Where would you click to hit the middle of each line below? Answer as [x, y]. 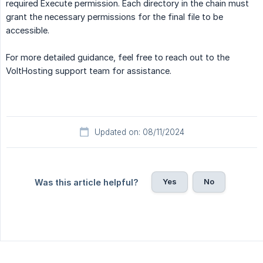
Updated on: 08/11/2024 [139, 132]
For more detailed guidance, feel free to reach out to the [118, 58]
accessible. [28, 31]
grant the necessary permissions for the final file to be [114, 17]
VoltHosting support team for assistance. [89, 71]
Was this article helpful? [86, 183]
